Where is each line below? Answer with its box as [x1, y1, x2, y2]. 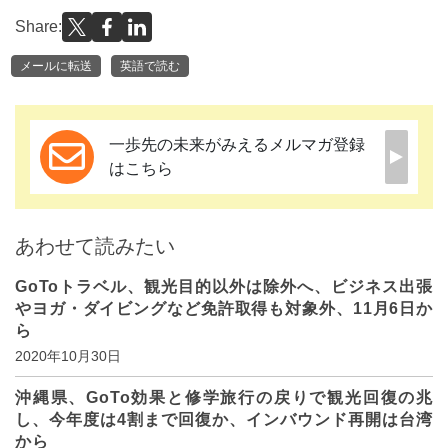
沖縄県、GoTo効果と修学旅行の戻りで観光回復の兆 [15, 388, 433, 406]
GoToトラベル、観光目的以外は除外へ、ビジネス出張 [15, 277, 433, 295]
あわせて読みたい [15, 234, 175, 257]
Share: [15, 18, 62, 36]
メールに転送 [20, 58, 92, 73]
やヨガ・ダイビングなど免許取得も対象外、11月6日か [15, 299, 433, 317]
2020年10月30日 [15, 347, 121, 364]
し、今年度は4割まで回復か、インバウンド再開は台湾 [15, 410, 433, 428]
